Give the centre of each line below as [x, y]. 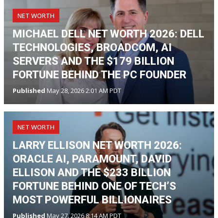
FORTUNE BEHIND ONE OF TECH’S [94, 186]
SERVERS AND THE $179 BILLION [93, 61]
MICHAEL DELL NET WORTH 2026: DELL [109, 34]
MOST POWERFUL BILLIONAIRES [92, 200]
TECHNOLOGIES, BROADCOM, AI [92, 47]
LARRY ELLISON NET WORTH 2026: [97, 145]
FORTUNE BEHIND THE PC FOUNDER [100, 74]
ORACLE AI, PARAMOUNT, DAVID [92, 159]
